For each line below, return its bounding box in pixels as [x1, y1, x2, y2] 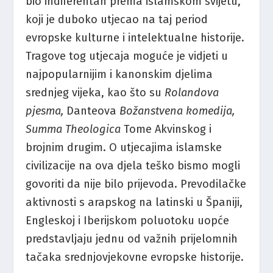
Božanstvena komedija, [119, 104, 235, 118]
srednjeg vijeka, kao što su [26, 86, 165, 100]
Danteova [66, 104, 120, 118]
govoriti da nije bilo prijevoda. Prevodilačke [26, 177, 247, 191]
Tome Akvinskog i [124, 122, 212, 136]
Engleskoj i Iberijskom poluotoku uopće [26, 214, 230, 228]
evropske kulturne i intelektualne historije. [26, 31, 245, 45]
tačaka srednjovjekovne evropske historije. [26, 250, 244, 264]
